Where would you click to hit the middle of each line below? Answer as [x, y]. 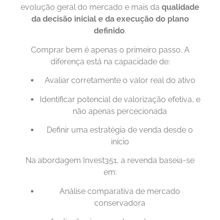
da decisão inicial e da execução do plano [110, 19]
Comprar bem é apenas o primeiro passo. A [110, 50]
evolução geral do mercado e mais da [91, 7]
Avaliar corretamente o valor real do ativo [120, 81]
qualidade [180, 7]
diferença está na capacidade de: [110, 61]
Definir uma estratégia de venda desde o [120, 130]
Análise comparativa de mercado [120, 191]
